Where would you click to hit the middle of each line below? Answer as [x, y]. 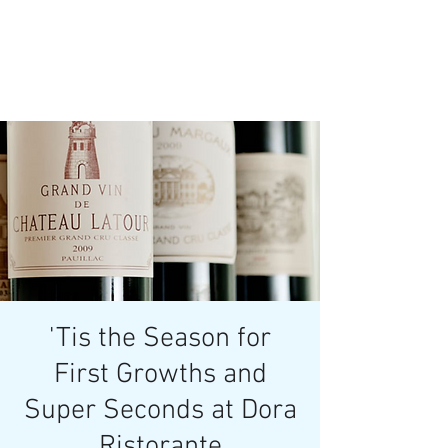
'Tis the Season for [160, 339]
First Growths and [160, 375]
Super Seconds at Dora [160, 411]
